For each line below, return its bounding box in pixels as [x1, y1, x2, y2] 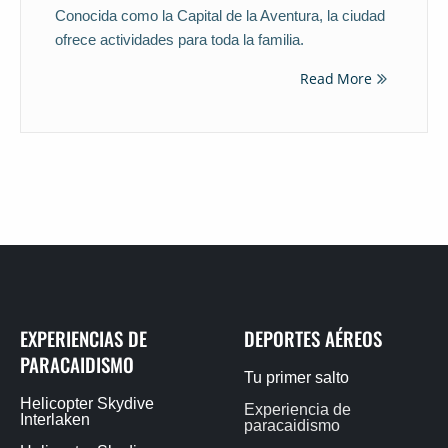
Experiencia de [244, 400, 351, 418]
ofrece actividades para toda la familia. [54, 30, 304, 48]
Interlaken [20, 410, 90, 428]
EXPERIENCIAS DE [20, 323, 147, 352]
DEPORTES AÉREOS [244, 323, 382, 352]
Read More [300, 68, 372, 88]
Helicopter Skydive [20, 394, 154, 412]
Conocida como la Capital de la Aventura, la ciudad [54, 6, 385, 24]
